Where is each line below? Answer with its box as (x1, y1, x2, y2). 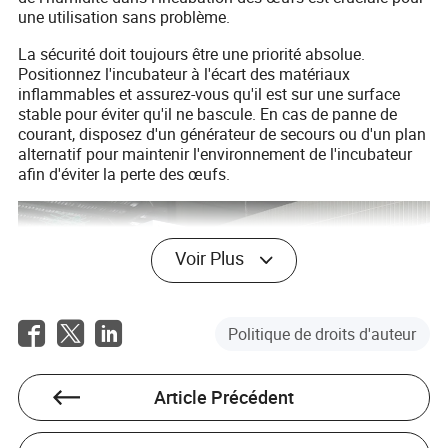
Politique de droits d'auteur (228, 322, 417, 345)
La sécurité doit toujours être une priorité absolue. (18, 43, 366, 66)
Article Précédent (154, 384, 294, 409)
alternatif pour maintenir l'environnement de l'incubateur (18, 143, 413, 166)
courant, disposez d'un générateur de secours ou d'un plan (18, 123, 427, 146)
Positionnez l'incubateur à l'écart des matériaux (18, 63, 351, 86)
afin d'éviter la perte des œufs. (18, 163, 231, 186)
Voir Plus (175, 246, 245, 271)
